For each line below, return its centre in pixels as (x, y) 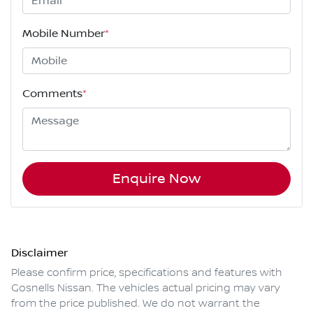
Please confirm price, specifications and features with (147, 274)
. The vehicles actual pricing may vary (186, 289)
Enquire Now (156, 179)
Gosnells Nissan (51, 289)
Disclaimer (39, 253)
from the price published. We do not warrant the (136, 304)
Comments (52, 94)
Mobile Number (64, 34)
